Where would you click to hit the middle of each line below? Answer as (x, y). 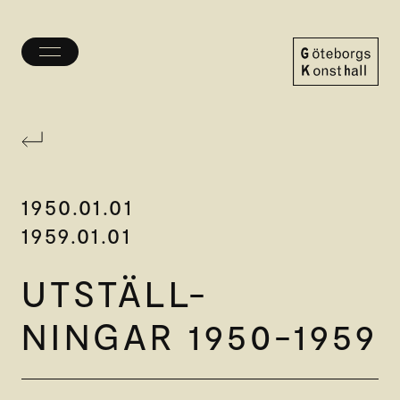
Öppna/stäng (91, 58)
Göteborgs (326, 94)
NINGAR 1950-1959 (200, 335)
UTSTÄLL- (115, 292)
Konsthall (321, 113)
